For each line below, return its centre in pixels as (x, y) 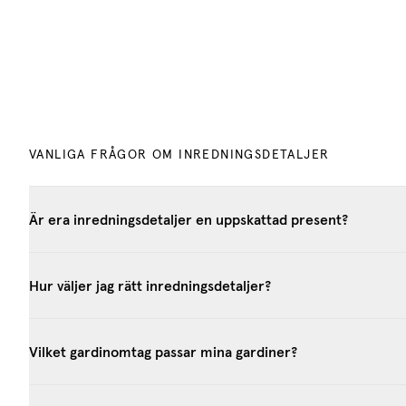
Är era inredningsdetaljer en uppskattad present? (188, 219)
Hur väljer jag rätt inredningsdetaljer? (150, 285)
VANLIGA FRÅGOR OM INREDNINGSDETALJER (179, 155)
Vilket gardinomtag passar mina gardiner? (163, 351)
